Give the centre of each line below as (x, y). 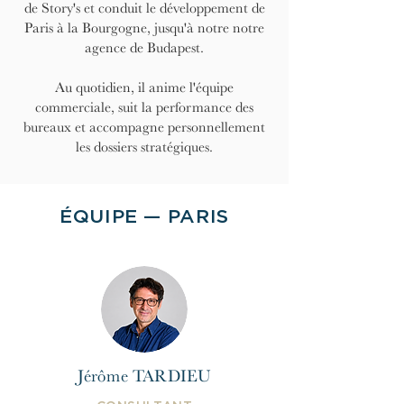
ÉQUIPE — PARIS (144, 217)
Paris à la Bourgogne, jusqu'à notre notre (144, 28)
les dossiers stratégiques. (144, 147)
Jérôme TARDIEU (144, 376)
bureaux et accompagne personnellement (144, 127)
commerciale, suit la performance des (144, 107)
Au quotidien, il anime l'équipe (144, 87)
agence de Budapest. (144, 48)
